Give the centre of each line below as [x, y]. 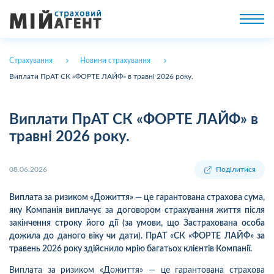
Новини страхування [115, 61]
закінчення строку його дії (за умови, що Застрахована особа [137, 223]
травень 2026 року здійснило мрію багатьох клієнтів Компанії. [131, 249]
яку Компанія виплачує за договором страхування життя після [137, 210]
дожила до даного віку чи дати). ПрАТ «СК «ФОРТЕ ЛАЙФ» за [137, 236]
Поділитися [236, 169]
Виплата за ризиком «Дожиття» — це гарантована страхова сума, [137, 198]
